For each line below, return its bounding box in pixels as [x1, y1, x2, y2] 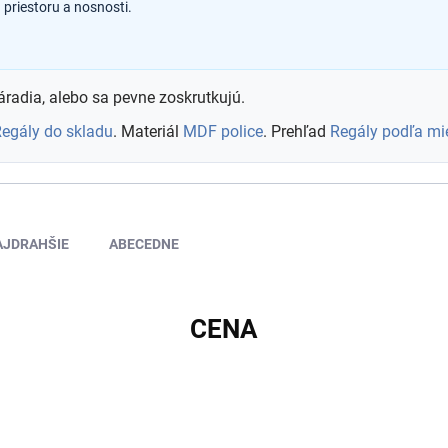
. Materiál [113, 122, 183, 141]
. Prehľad [263, 122, 330, 141]
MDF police [183, 122, 263, 141]
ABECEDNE [109, 236, 179, 252]
